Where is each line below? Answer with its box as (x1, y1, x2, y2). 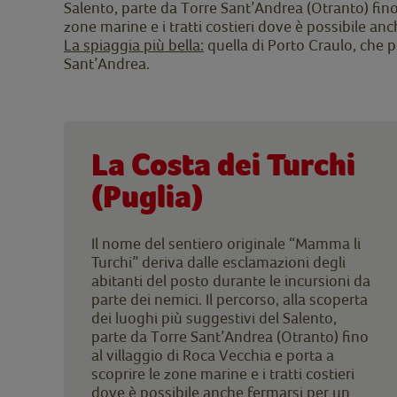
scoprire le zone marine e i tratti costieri (91, 363, 354, 383)
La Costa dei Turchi (91, 145, 355, 183)
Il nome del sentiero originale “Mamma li (91, 233, 361, 253)
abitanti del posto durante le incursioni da (91, 270, 370, 290)
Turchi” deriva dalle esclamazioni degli (91, 252, 346, 271)
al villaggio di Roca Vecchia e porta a (91, 345, 334, 364)
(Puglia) (91, 177, 203, 215)
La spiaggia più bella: (64, 35, 204, 54)
